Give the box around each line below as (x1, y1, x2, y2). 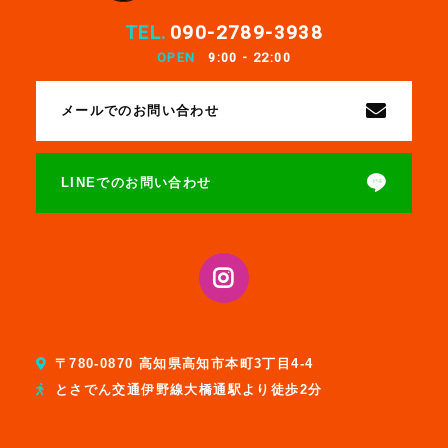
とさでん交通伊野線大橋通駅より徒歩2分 (54, 383, 323, 398)
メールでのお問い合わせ (60, 103, 220, 118)
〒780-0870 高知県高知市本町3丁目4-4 (54, 356, 314, 371)
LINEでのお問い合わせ (60, 176, 212, 191)
